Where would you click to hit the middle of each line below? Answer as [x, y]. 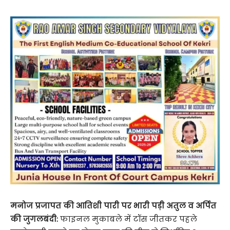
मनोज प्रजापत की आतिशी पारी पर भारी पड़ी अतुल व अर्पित [113, 205]
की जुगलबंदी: [34, 219]
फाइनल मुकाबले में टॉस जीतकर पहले [128, 219]
